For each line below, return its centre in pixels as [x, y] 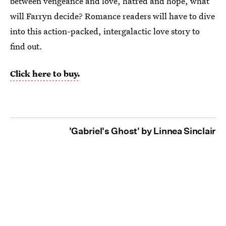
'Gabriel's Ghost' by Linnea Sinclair [142, 131]
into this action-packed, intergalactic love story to [105, 31]
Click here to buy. [45, 74]
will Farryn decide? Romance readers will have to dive [112, 16]
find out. [26, 46]
